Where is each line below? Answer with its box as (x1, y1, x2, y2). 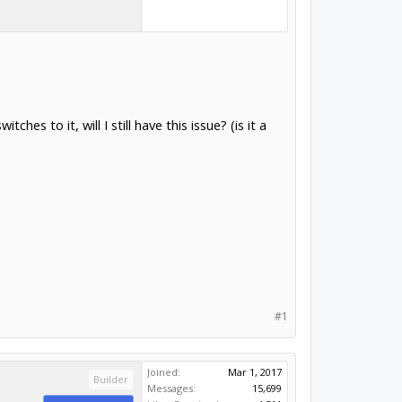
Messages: (147, 381, 197, 395)
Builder (93, 372, 129, 386)
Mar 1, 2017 (228, 365, 283, 379)
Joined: (147, 365, 181, 379)
